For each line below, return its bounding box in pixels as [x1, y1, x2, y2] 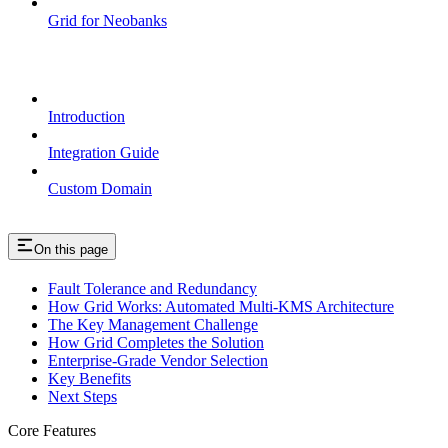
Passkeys [8, 48, 71, 70]
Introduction [48, 107, 125, 125]
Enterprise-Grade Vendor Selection [48, 352, 268, 370]
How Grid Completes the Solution [48, 334, 264, 352]
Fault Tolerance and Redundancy [48, 280, 257, 298]
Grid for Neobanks [48, 12, 167, 30]
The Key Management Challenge [48, 316, 258, 334]
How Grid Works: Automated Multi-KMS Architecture [48, 298, 394, 316]
